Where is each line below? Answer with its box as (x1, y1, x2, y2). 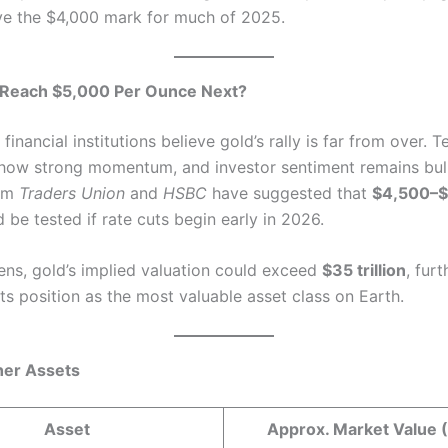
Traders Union (19, 182, 125, 203)
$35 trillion (322, 260, 406, 281)
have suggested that (207, 182, 372, 203)
